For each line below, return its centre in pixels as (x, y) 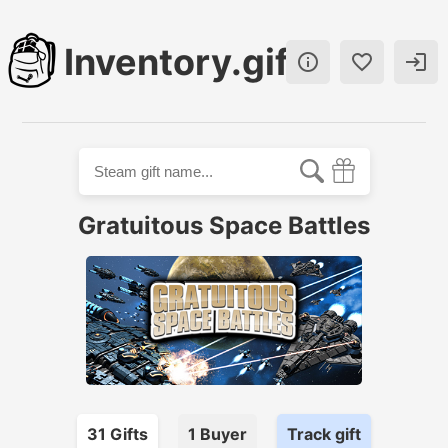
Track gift (324, 434)
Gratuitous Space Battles (224, 226)
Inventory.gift (183, 62)
